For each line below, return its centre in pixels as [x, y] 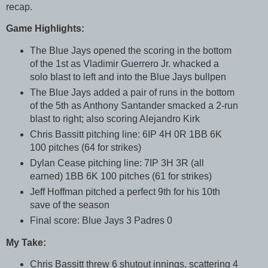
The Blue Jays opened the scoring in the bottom [130, 51]
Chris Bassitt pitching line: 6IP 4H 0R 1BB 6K [126, 134]
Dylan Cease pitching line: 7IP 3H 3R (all [117, 163]
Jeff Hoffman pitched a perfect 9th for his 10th [125, 191]
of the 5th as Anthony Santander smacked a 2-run [134, 105]
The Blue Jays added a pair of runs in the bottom [132, 92]
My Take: [26, 242]
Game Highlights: [45, 29]
